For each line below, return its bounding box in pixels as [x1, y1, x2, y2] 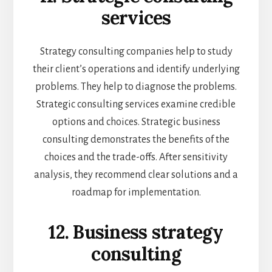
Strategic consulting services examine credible [36, 99, 236, 110]
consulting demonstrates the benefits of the [42, 134, 229, 146]
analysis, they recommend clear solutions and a [34, 169, 238, 181]
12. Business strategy [49, 220, 223, 244]
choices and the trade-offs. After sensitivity [44, 152, 228, 163]
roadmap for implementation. [71, 187, 201, 199]
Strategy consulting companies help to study [39, 46, 233, 58]
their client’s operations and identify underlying [32, 64, 240, 75]
